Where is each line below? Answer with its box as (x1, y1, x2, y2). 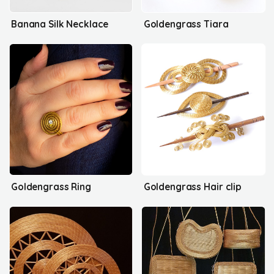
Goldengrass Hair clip (143, 180, 242, 193)
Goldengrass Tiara (143, 18, 229, 30)
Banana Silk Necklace (11, 18, 109, 30)
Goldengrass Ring (11, 180, 91, 193)
